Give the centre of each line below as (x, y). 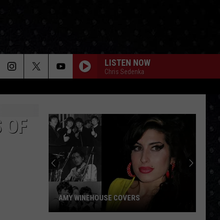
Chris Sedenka (124, 71)
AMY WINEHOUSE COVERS (99, 198)
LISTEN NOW (127, 62)
